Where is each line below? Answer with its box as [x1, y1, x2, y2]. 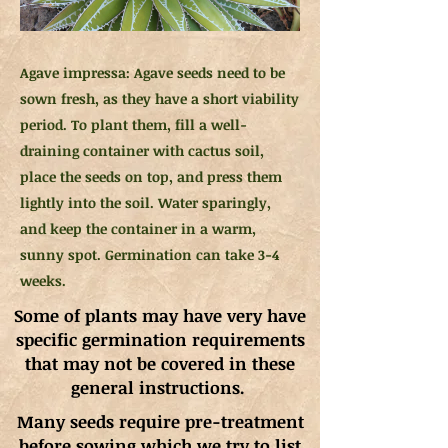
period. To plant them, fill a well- [20, 115, 247, 134]
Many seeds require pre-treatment [16, 410, 304, 433]
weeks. [20, 271, 66, 290]
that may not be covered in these [25, 352, 295, 375]
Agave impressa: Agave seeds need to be [20, 63, 285, 82]
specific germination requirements [15, 328, 305, 351]
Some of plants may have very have [14, 304, 306, 327]
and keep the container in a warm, [20, 219, 256, 238]
